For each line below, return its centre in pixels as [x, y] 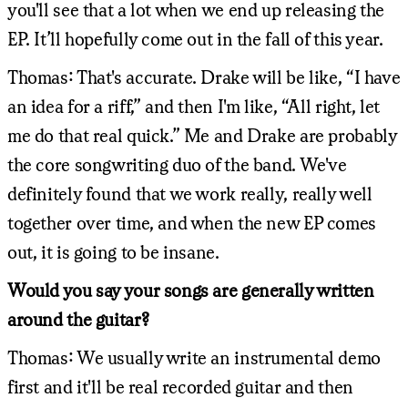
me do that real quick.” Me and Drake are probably [202, 135]
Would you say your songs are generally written [191, 290]
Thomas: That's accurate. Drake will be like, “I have [204, 76]
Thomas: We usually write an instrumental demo [194, 357]
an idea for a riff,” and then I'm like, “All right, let [194, 106]
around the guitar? [78, 319]
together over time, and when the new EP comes [192, 222]
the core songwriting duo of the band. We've [177, 164]
